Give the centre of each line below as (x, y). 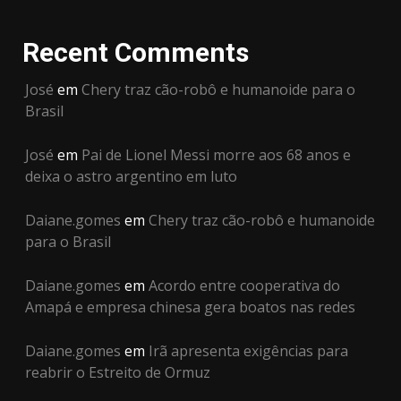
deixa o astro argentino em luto (131, 176)
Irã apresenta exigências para (248, 351)
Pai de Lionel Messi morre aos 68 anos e (216, 155)
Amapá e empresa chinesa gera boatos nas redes (190, 307)
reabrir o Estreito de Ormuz (118, 372)
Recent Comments (136, 52)
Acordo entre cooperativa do (244, 286)
